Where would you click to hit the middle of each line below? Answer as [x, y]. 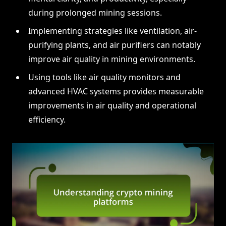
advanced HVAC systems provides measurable [116, 92]
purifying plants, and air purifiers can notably [115, 45]
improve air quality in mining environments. [112, 59]
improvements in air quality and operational [112, 106]
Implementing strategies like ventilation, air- [112, 31]
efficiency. [47, 120]
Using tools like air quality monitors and [104, 77]
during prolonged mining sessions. [95, 13]
